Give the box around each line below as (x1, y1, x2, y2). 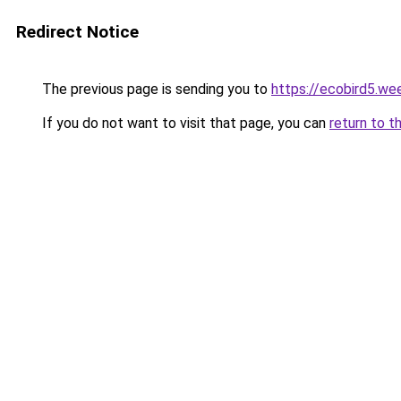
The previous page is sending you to (38, 81, 271, 98)
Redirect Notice (16, 21, 139, 42)
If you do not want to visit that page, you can (38, 115, 329, 132)
